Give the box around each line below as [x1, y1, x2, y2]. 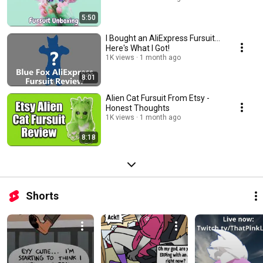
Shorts [26, 190, 59, 203]
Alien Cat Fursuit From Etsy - [106, 93, 210, 103]
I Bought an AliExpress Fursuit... [106, 33, 220, 43]
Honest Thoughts [106, 103, 170, 113]
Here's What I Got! [106, 43, 170, 53]
